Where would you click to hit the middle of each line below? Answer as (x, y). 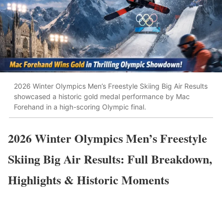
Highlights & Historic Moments (88, 179)
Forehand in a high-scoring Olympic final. (80, 107)
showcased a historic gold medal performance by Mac (102, 97)
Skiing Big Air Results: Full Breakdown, (110, 159)
